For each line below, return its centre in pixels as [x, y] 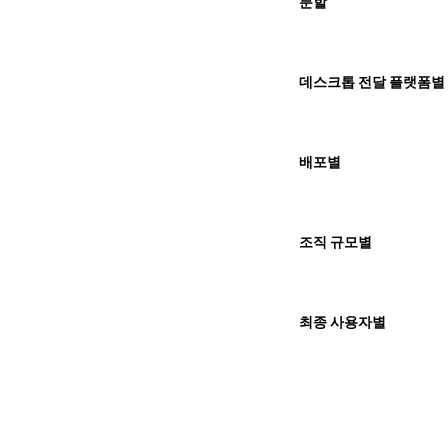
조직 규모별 [335, 242]
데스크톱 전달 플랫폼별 [371, 82]
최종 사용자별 [342, 322]
